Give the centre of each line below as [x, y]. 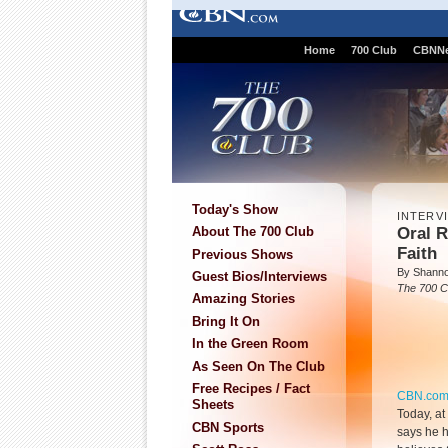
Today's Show [235, 209]
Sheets [213, 405]
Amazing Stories [243, 299]
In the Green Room [250, 344]
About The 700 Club [253, 232]
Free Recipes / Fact [251, 389]
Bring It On [226, 321]
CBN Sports [228, 427]
